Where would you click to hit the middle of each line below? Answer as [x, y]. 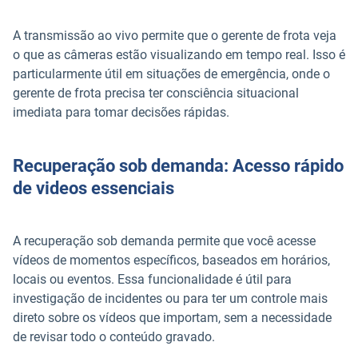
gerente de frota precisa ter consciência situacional [156, 93]
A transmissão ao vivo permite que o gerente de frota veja [175, 35]
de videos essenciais [93, 189]
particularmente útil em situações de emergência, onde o [171, 74]
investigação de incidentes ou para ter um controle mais [170, 299]
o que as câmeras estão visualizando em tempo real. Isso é [179, 54]
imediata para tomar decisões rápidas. [121, 112]
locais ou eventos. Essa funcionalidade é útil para [152, 280]
